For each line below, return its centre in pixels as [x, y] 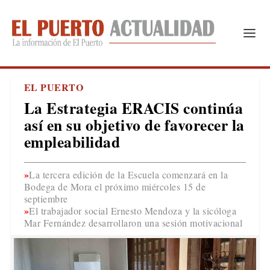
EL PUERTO [54, 87]
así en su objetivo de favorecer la [134, 125]
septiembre [46, 199]
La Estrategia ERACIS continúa [133, 108]
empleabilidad [72, 142]
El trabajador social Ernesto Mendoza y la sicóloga [133, 211]
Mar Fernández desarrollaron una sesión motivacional [133, 223]
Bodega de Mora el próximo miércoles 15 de [115, 187]
